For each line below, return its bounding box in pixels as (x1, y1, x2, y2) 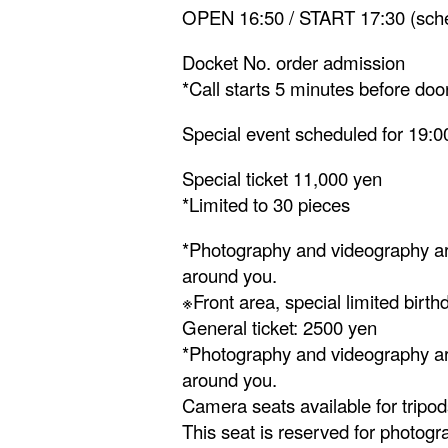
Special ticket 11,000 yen (182, 165, 382, 191)
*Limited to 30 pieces (182, 191, 350, 217)
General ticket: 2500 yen (182, 314, 377, 340)
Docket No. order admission (182, 49, 405, 75)
